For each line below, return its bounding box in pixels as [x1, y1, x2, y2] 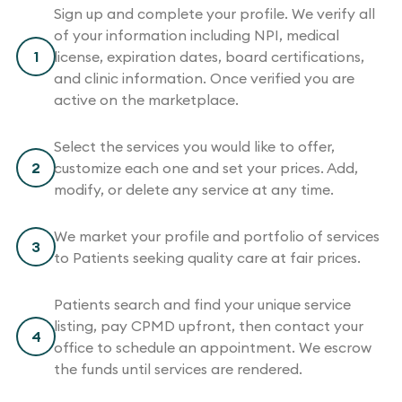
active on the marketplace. [54, 90, 239, 109]
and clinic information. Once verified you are [54, 68, 354, 87]
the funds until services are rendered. [54, 359, 302, 378]
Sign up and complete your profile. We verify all [54, 4, 375, 22]
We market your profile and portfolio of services [54, 226, 380, 245]
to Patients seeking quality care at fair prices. [54, 248, 361, 267]
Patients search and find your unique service [54, 294, 351, 313]
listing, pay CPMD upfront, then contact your [54, 316, 363, 335]
